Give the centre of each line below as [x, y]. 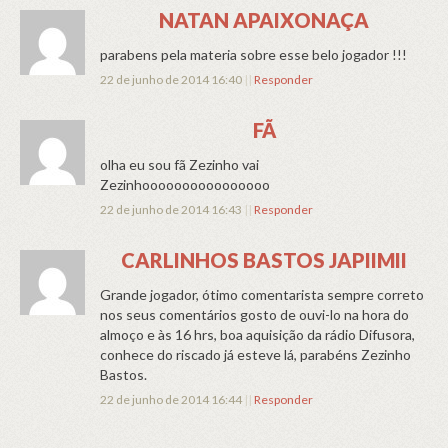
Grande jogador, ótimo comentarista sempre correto [262, 295]
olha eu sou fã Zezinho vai [179, 165]
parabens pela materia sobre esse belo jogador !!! [253, 55]
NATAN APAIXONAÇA [264, 20]
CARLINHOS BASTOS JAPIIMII [264, 260]
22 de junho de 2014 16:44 [172, 400]
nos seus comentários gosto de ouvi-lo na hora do [254, 315]
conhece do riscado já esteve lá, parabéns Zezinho [255, 355]
